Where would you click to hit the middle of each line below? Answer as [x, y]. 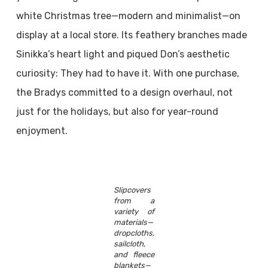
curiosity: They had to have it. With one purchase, [127, 73]
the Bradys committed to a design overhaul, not [124, 92]
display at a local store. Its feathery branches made [131, 35]
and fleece [134, 255]
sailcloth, [129, 244]
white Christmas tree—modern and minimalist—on [128, 16]
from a [134, 201]
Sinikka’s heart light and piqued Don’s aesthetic [123, 54]
